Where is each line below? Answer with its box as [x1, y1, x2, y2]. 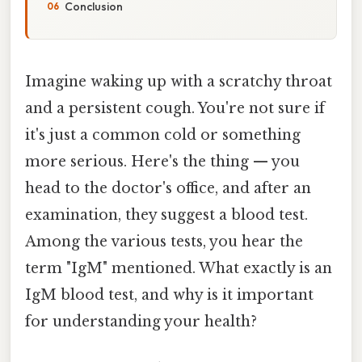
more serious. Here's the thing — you [25, 152, 300, 170]
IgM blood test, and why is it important [25, 285, 314, 304]
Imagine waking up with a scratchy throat [25, 72, 332, 90]
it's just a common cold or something [25, 125, 301, 144]
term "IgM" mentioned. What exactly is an [25, 259, 332, 277]
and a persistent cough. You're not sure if [25, 99, 325, 117]
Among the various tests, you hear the [25, 232, 303, 250]
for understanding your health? [25, 312, 257, 330]
